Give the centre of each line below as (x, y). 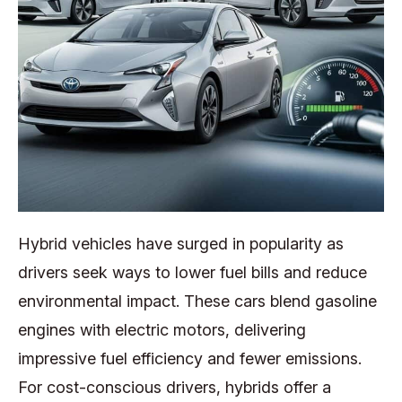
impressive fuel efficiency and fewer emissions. (190, 359)
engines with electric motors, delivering (162, 330)
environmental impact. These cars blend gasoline (197, 301)
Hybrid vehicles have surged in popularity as (181, 244)
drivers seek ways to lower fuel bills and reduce (192, 273)
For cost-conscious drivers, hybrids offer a (175, 388)
